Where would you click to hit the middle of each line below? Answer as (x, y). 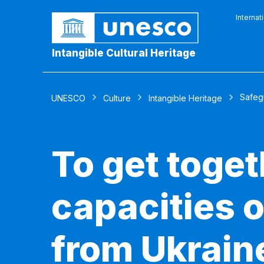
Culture (117, 98)
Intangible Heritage (185, 98)
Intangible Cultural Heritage (124, 53)
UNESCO (68, 98)
